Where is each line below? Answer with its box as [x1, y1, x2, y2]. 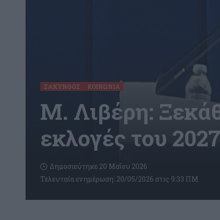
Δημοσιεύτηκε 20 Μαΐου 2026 [50, 162, 147, 171]
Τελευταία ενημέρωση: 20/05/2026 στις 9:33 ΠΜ [40, 174, 198, 184]
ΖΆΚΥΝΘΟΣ [44, 82, 81, 90]
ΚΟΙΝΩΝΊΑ [87, 82, 120, 90]
